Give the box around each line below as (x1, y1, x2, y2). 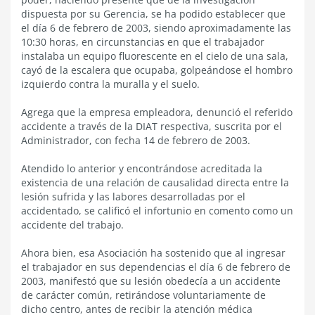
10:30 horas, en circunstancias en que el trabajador (21, 35, 264, 49)
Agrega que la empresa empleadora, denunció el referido (21, 105, 292, 119)
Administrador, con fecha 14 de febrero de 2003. (21, 134, 250, 147)
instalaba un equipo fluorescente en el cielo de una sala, (21, 49, 288, 63)
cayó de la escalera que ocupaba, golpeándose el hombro (21, 63, 292, 77)
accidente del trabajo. (21, 218, 124, 231)
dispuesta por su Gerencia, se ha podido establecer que (21, 7, 285, 20)
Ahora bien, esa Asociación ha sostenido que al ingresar (21, 246, 285, 259)
